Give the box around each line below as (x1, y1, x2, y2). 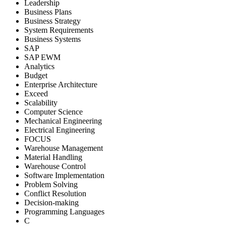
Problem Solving (24, 180, 78, 189)
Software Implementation (24, 171, 104, 180)
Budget (24, 71, 47, 80)
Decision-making (24, 198, 79, 207)
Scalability (24, 98, 58, 107)
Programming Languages (24, 207, 104, 216)
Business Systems (24, 34, 81, 43)
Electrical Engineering (24, 125, 95, 134)
